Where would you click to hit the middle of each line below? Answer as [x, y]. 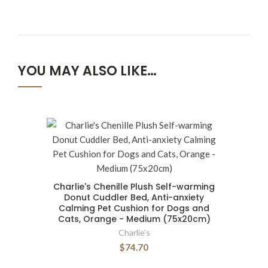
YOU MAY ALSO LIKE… [87, 71]
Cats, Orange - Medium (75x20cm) [134, 219]
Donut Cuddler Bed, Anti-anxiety [134, 198]
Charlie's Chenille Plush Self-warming [134, 187]
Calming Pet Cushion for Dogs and [134, 208]
